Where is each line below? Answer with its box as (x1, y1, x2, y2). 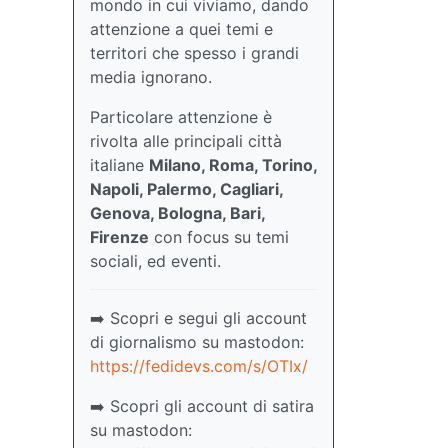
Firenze (90, 226, 149, 247)
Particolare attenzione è (90, 106, 272, 127)
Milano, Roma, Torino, (149, 154, 317, 175)
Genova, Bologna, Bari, (90, 202, 265, 223)
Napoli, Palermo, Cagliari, (90, 178, 283, 199)
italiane (90, 154, 149, 175)
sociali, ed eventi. (90, 250, 221, 271)
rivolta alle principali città (90, 130, 282, 151)
